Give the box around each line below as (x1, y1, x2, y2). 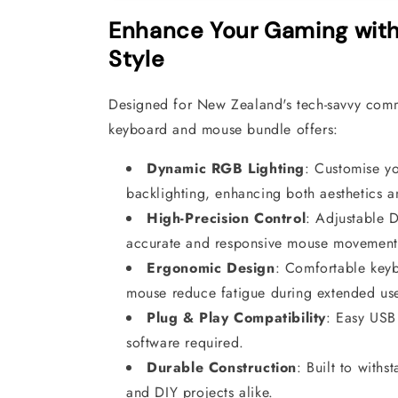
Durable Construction (147, 356, 297, 378)
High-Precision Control (147, 207, 306, 228)
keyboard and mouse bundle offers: (108, 118, 338, 139)
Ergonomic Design (147, 257, 275, 278)
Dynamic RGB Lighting (147, 157, 305, 179)
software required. (126, 331, 244, 353)
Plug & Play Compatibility (147, 306, 326, 328)
